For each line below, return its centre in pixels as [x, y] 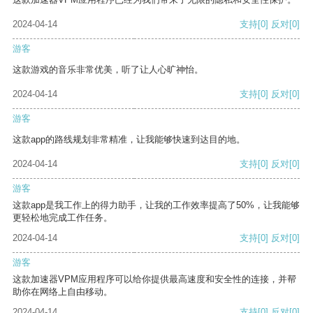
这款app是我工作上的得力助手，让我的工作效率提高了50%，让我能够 [156, 205]
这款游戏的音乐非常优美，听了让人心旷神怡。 [108, 70]
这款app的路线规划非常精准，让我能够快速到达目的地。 [129, 140]
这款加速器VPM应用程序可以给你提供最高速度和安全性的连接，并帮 [154, 279]
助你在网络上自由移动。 [63, 292]
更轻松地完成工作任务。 [63, 218]
